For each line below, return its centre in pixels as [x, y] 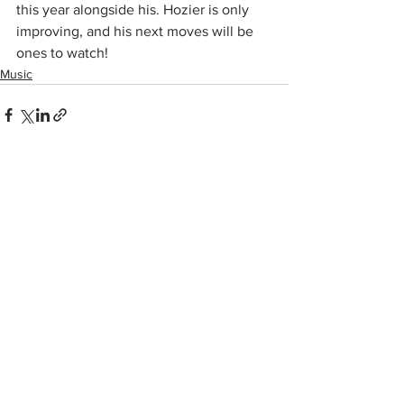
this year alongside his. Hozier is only [134, 9]
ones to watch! [62, 53]
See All [269, 216]
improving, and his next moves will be [137, 31]
